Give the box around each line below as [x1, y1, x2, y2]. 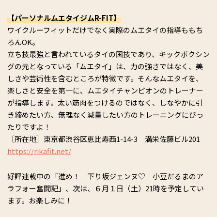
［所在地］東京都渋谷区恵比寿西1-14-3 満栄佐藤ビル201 [7, 133, 200, 144]
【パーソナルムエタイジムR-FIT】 [7, 12, 121, 23]
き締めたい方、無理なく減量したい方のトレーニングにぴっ [7, 109, 203, 120]
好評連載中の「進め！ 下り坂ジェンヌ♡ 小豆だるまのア [7, 170, 203, 181]
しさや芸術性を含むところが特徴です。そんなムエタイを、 [7, 73, 203, 83]
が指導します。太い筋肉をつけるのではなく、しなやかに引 [7, 97, 203, 108]
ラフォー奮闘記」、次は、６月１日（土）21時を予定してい [7, 183, 204, 193]
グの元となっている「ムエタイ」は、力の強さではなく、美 [7, 61, 203, 71]
